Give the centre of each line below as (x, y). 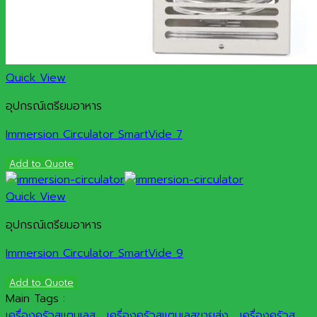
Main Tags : (35, 299)
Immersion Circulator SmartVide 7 (94, 135)
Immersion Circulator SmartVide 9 (94, 254)
